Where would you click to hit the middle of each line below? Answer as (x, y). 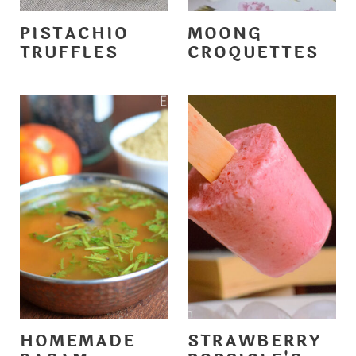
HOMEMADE (77, 341)
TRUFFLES (69, 53)
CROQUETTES (253, 53)
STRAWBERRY (254, 341)
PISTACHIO (74, 34)
